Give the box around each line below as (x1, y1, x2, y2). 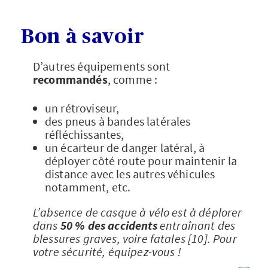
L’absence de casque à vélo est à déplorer (33, 204, 242, 220)
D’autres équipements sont (33, 58, 170, 74)
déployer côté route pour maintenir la (45, 153, 237, 168)
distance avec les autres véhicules (45, 166, 215, 181)
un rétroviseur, (45, 100, 120, 115)
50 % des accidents (60, 217, 157, 233)
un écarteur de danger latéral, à (45, 139, 205, 155)
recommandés (33, 71, 108, 87)
